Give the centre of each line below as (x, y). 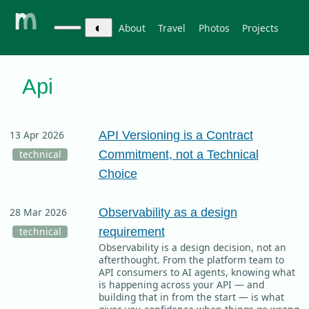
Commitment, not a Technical (178, 154)
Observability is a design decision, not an (192, 248)
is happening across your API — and (181, 285)
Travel (172, 28)
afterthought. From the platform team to (191, 260)
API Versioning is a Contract (176, 135)
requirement (131, 232)
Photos (214, 28)
